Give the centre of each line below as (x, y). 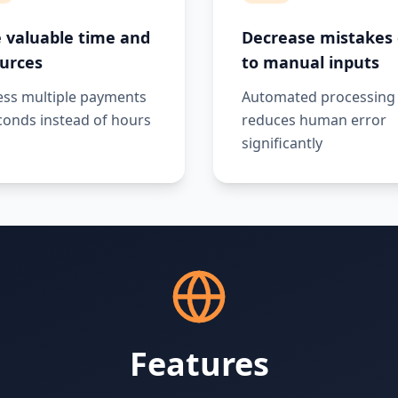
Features (199, 364)
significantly (282, 143)
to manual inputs (310, 62)
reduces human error (314, 120)
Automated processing (318, 97)
